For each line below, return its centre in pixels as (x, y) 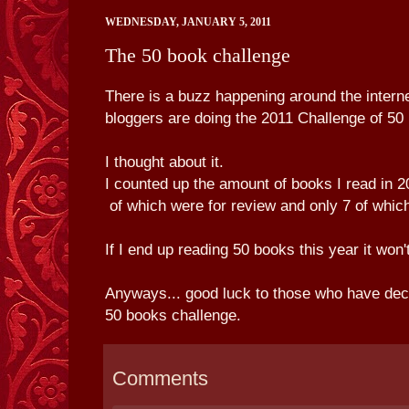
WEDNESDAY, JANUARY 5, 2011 (188, 21)
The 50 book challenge (198, 56)
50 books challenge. (173, 315)
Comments (160, 379)
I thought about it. (164, 162)
